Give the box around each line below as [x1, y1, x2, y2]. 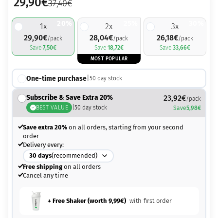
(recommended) [52, 152, 97, 160]
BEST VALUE [36, 104, 69, 111]
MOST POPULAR [90, 56, 128, 62]
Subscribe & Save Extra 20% [26, 93, 113, 102]
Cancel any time [22, 171, 68, 179]
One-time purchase [26, 74, 87, 83]
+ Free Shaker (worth [47, 197, 109, 205]
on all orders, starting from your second [67, 123, 183, 131]
